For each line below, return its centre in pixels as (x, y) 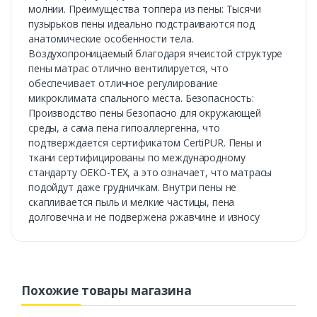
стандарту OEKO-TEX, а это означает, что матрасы (150, 173)
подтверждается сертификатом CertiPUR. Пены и (145, 143)
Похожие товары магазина (106, 291)
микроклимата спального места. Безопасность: (141, 98)
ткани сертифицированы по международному (137, 158)
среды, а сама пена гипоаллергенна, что (124, 128)
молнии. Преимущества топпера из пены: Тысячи (145, 9)
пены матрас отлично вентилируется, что (128, 69)
